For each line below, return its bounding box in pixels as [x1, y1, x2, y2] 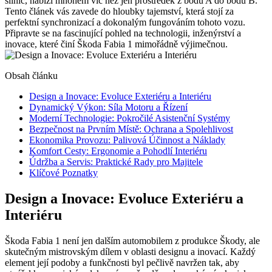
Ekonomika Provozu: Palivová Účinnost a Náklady [29, 134, 225, 145]
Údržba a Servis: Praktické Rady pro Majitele [29, 156, 203, 167]
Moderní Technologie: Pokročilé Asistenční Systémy [29, 112, 230, 123]
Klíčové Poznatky [29, 167, 98, 178]
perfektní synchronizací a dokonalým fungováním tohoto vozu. [5, 16, 245, 27]
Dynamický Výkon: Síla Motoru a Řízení [29, 101, 188, 112]
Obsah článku [5, 70, 58, 81]
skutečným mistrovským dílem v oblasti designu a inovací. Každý [5, 246, 256, 257]
